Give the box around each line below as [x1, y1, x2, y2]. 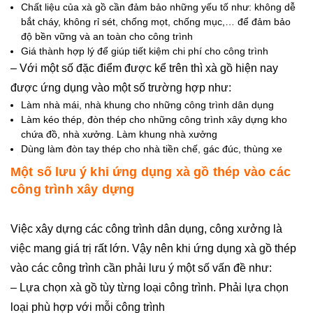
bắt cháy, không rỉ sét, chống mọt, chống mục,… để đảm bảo [21, 16, 291, 28]
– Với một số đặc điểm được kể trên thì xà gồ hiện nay [10, 62, 278, 75]
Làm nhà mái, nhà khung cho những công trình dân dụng [21, 99, 274, 111]
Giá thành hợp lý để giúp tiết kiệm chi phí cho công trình [21, 45, 268, 57]
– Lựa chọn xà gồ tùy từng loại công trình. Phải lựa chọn [10, 282, 289, 294]
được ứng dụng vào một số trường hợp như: [10, 82, 231, 94]
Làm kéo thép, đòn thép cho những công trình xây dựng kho [21, 114, 287, 126]
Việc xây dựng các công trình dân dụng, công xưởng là [10, 223, 282, 235]
